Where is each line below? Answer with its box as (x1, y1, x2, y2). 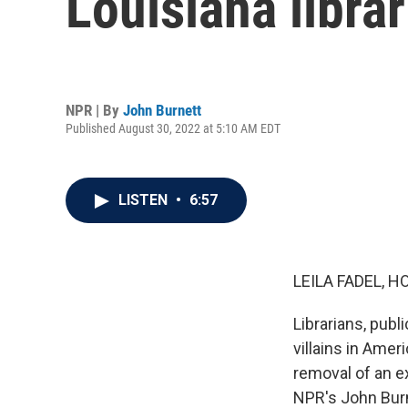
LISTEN (118, 191, 171, 209)
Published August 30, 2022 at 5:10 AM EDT (66, 120, 280, 136)
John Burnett (123, 100, 201, 119)
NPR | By (66, 100, 123, 119)
